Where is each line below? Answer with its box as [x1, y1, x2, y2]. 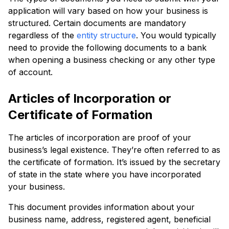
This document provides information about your [8, 202, 195, 212]
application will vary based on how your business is [8, 6, 208, 16]
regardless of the [8, 30, 77, 40]
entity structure [77, 30, 136, 40]
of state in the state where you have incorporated [8, 169, 201, 179]
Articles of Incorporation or [8, 91, 171, 106]
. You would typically [136, 30, 216, 40]
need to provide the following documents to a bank [8, 42, 207, 53]
